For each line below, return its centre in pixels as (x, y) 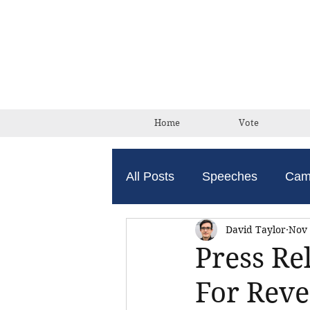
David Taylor (256, 229)
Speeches (230, 176)
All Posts (150, 176)
